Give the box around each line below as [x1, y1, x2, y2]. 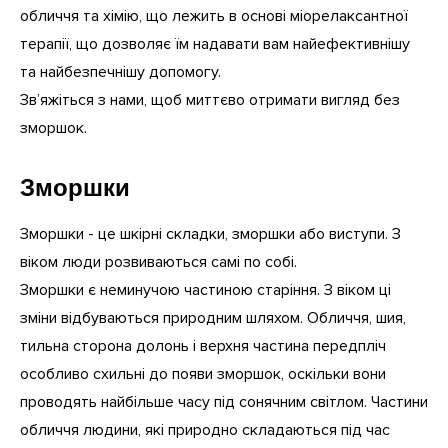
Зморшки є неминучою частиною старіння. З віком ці [20, 280, 391, 301]
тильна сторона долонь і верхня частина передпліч [20, 336, 386, 357]
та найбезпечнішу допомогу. [20, 61, 221, 82]
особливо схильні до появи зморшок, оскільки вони [20, 364, 386, 385]
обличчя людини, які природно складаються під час [20, 420, 390, 441]
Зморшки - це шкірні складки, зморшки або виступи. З [20, 224, 401, 245]
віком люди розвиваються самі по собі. [20, 252, 297, 273]
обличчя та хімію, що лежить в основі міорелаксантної [20, 5, 408, 26]
